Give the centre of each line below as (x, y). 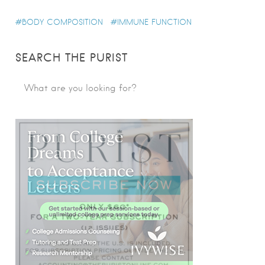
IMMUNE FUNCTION (154, 22)
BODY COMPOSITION (62, 22)
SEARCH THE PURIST (72, 57)
